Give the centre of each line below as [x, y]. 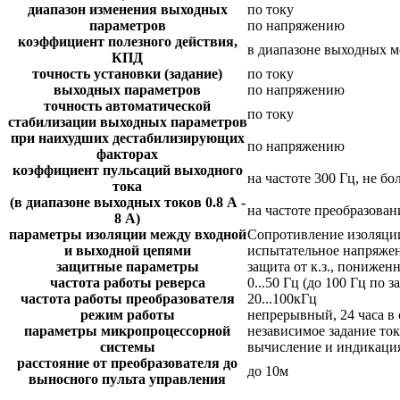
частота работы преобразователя [127, 298]
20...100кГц [282, 298]
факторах [127, 154]
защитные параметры [127, 266]
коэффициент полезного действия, [127, 41]
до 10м [268, 371]
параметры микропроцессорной [127, 330]
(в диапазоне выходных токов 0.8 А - [127, 202]
